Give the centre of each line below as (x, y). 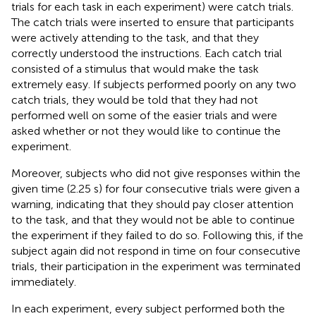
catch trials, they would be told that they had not (135, 99)
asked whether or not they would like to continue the (146, 130)
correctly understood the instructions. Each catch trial (147, 53)
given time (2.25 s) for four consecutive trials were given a (156, 188)
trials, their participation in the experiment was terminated (156, 266)
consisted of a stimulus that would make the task (135, 68)
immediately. (44, 281)
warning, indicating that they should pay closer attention (152, 204)
